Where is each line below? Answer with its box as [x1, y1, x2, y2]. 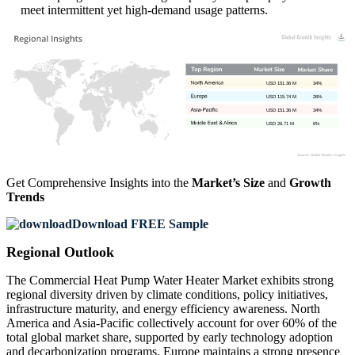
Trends [6, 190, 44, 204]
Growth [289, 176, 331, 190]
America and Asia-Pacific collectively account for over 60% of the [6, 316, 337, 330]
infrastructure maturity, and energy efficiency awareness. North [6, 302, 320, 316]
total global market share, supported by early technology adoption [6, 330, 333, 345]
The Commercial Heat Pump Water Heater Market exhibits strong [6, 273, 334, 288]
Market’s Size [192, 176, 265, 190]
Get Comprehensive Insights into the [6, 176, 192, 190]
